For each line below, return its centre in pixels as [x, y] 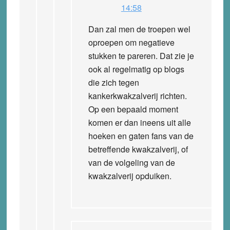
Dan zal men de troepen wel [139, 29]
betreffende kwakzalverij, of [138, 149]
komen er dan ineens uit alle [139, 122]
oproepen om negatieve [131, 42]
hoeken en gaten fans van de [141, 136]
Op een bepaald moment [133, 109]
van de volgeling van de [131, 162]
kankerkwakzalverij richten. [137, 95]
